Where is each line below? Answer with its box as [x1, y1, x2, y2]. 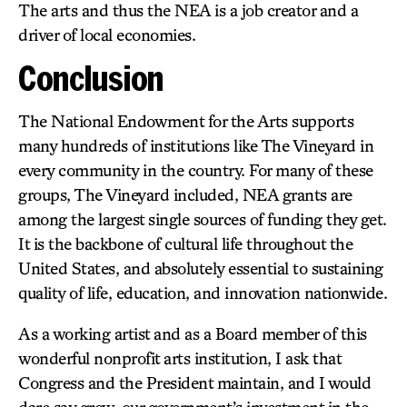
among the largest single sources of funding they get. [18, 209, 387, 229]
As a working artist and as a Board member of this [18, 323, 367, 343]
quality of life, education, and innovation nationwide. [18, 283, 387, 303]
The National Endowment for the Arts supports [18, 111, 353, 131]
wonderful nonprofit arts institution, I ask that [18, 348, 341, 368]
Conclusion [18, 58, 164, 97]
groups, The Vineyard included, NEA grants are [18, 184, 352, 204]
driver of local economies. [18, 25, 195, 45]
